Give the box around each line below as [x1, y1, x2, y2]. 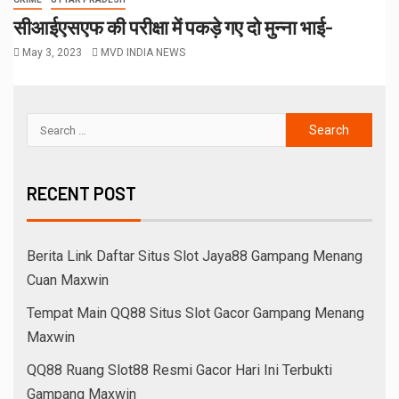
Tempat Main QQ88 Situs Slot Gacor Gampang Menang [27, 305, 364, 322]
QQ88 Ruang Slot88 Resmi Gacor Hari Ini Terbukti [27, 362, 332, 379]
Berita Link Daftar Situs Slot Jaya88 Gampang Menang [27, 248, 362, 265]
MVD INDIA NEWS [101, 46, 185, 60]
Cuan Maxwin [27, 272, 109, 289]
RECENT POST [27, 183, 136, 205]
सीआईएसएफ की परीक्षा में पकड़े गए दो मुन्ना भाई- [13, 15, 333, 39]
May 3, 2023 [20, 46, 85, 60]
